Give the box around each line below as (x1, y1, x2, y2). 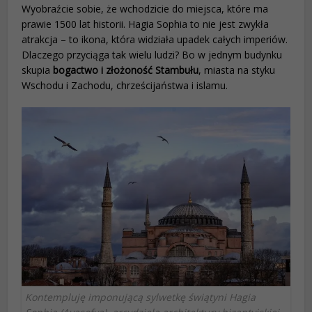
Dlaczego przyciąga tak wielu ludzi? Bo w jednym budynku (22, 48, 283, 62)
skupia (22, 63, 54, 77)
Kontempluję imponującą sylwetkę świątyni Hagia (25, 290, 256, 304)
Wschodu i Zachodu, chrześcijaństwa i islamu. (22, 79, 228, 93)
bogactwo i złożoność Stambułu (53, 63, 199, 77)
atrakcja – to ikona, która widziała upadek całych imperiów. (22, 33, 288, 47)
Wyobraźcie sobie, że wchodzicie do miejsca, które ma (22, 2, 269, 16)
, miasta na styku (198, 63, 276, 77)
